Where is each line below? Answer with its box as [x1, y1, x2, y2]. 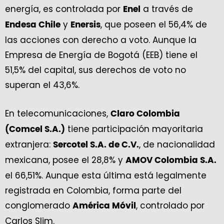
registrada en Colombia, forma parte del [5, 184, 181, 197]
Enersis [70, 20, 100, 29]
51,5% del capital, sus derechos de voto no [5, 64, 186, 76]
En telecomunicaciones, [5, 107, 110, 120]
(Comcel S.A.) [5, 125, 65, 134]
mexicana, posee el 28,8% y [5, 154, 125, 166]
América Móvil [72, 201, 136, 210]
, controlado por [136, 199, 204, 212]
